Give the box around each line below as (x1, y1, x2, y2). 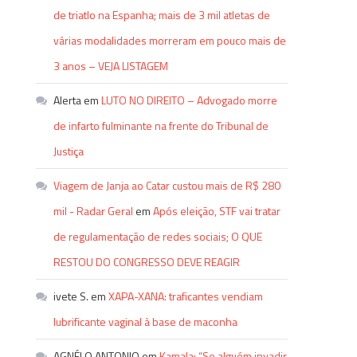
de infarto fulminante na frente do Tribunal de (53, 117, 269, 134)
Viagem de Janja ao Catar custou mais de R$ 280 (53, 177, 281, 194)
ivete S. (53, 288, 89, 304)
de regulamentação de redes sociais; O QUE (53, 228, 263, 245)
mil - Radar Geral (53, 202, 134, 219)
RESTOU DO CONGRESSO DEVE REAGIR (53, 253, 241, 270)
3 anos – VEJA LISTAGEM (53, 57, 169, 74)
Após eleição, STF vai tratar (153, 202, 281, 219)
